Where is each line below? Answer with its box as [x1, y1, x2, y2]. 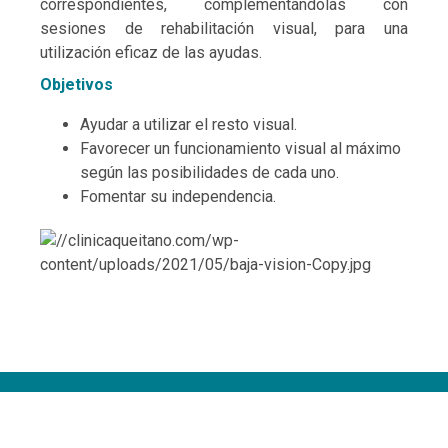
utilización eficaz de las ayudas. [40, 43, 262, 62]
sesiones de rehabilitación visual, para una [40, 19, 408, 38]
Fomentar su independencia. [80, 187, 276, 206]
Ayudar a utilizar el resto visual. [80, 115, 297, 134]
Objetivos [40, 75, 113, 94]
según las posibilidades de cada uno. [80, 163, 339, 182]
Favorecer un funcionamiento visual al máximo [80, 139, 401, 158]
